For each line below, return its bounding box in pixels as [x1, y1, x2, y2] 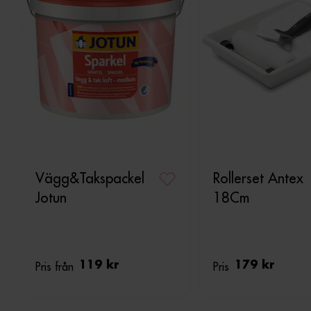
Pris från [35, 260, 74, 274]
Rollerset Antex [213, 169, 303, 187]
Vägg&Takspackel [35, 169, 144, 187]
